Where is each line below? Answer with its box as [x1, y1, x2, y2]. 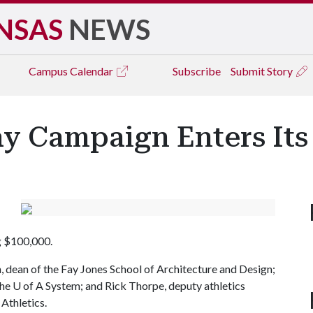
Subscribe [173, 64, 221, 78]
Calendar [70, 64, 115, 78]
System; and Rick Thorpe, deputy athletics [43, 279, 245, 292]
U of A [13, 279, 43, 292]
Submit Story [231, 64, 295, 78]
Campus [29, 64, 70, 78]
